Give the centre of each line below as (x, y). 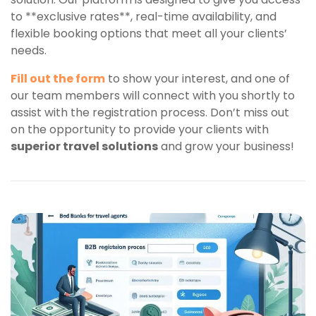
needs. (29, 50)
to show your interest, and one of (197, 78)
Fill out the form (58, 78)
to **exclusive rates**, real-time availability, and (144, 16)
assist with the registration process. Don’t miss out (150, 112)
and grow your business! (226, 146)
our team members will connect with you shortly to (153, 95)
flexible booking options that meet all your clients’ (149, 33)
